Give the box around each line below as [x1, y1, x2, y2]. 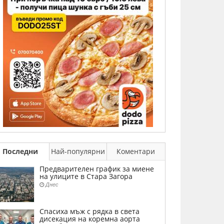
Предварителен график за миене [39, 164, 154, 173]
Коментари [116, 146, 155, 156]
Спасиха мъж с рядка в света [39, 206, 139, 216]
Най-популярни [51, 146, 105, 156]
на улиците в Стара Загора [39, 171, 132, 181]
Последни [2, 146, 38, 156]
